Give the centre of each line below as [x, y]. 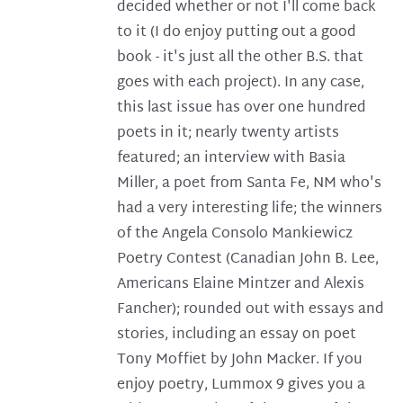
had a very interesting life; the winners [250, 209]
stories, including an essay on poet [237, 335]
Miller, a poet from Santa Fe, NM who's [250, 184]
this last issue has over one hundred [242, 108]
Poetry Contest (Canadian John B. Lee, [248, 260]
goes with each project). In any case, [241, 83]
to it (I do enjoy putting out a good [237, 33]
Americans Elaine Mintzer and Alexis [241, 285]
